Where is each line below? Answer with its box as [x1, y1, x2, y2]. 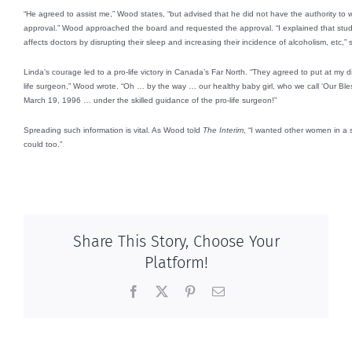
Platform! [144, 253, 208, 273]
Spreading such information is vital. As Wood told [24, 125, 203, 134]
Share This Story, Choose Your [72, 232, 280, 251]
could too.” [24, 139, 62, 148]
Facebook [139, 284, 188, 298]
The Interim [203, 125, 244, 134]
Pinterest [196, 284, 238, 298]
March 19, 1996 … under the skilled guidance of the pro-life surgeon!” [24, 95, 277, 104]
